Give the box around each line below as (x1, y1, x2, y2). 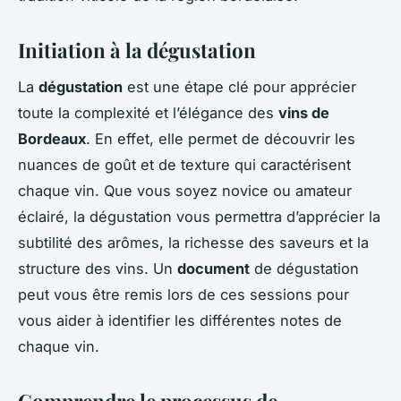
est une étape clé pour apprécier (123, 77, 356, 96)
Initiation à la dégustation (18, 36, 256, 64)
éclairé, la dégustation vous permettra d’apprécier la (18, 207, 380, 226)
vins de (278, 103, 329, 122)
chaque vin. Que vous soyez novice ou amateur (18, 181, 352, 200)
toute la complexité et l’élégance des (18, 103, 278, 122)
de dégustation (250, 259, 359, 277)
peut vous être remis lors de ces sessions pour (18, 285, 349, 303)
